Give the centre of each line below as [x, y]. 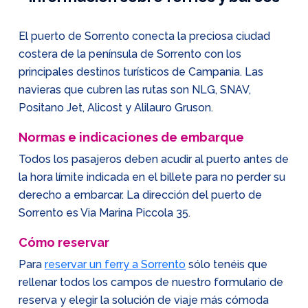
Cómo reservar [64, 242]
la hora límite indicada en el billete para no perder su [152, 177]
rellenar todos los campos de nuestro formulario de [151, 282]
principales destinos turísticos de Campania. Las [141, 72]
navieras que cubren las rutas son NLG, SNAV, [135, 90]
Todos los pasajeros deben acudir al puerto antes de [154, 159]
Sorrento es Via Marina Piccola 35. [104, 213]
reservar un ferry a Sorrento [115, 264]
